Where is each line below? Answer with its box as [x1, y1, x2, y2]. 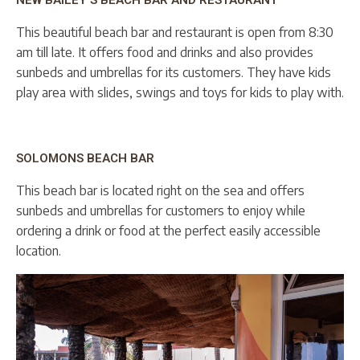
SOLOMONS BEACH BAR [16, 151, 154, 166]
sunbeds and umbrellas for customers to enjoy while [16, 202, 305, 219]
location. [16, 243, 64, 260]
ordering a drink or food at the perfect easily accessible [16, 223, 321, 239]
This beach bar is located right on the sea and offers [16, 182, 305, 199]
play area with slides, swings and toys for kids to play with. [16, 84, 344, 101]
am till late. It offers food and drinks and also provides [16, 44, 313, 61]
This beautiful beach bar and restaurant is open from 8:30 [16, 24, 333, 41]
